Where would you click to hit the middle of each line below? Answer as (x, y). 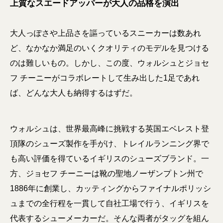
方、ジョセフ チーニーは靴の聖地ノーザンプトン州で (107, 174)
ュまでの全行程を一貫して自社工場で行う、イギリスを (110, 204)
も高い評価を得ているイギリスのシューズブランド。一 (110, 159)
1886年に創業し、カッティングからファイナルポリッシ (111, 189)
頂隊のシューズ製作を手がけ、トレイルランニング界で (110, 144)
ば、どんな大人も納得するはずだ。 (74, 93)
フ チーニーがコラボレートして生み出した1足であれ (105, 78)
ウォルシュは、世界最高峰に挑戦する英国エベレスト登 (110, 129)
